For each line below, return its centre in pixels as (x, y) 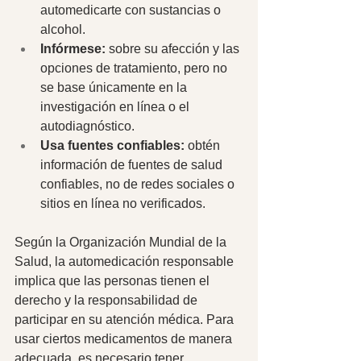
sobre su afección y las (176, 48)
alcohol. (64, 29)
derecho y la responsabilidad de (108, 300)
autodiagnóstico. (89, 126)
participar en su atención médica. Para (126, 319)
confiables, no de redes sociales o (139, 184)
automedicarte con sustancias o (132, 10)
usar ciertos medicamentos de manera (125, 338)
